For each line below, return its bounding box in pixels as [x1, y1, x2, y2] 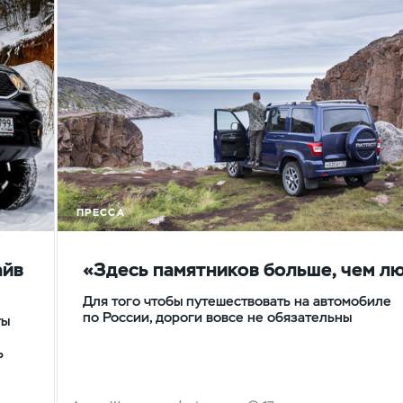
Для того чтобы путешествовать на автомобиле [83, 291, 391, 309]
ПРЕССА [76, 205, 125, 219]
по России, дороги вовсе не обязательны [83, 308, 352, 326]
